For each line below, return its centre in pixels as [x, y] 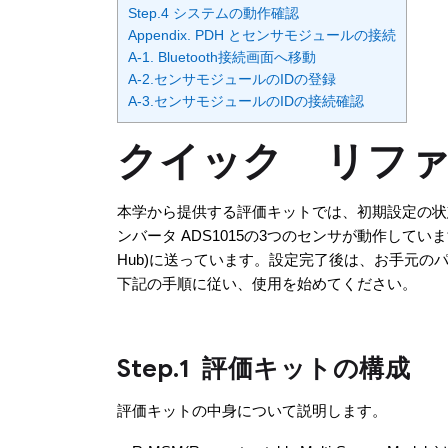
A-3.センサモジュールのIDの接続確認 [246, 101]
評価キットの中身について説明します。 [252, 411]
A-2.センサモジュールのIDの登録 [232, 79]
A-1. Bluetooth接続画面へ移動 [222, 57]
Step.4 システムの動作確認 [213, 13]
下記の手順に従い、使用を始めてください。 [267, 284]
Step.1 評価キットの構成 [263, 369]
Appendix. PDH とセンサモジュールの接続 [262, 35]
